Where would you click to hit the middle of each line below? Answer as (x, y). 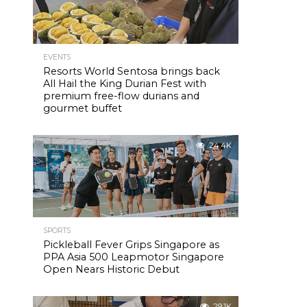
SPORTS (57, 231)
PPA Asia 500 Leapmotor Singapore (134, 257)
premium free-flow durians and (121, 96)
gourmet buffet (83, 108)
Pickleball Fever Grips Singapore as (131, 245)
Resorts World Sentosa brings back (132, 71)
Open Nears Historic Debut (111, 269)
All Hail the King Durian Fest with (125, 84)
